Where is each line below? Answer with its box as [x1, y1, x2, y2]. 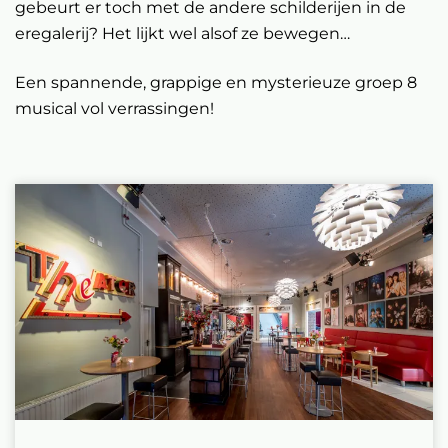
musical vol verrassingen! [15, 98, 214, 118]
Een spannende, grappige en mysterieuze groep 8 [15, 72, 417, 92]
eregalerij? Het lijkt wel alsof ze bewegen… [15, 24, 350, 44]
